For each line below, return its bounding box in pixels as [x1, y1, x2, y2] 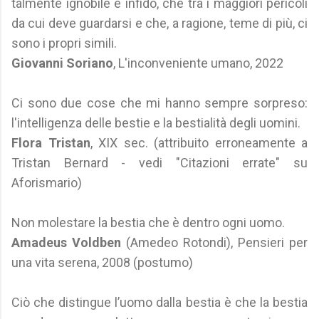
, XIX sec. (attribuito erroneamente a [90, 135, 308, 150]
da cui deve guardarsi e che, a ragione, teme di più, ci [11, 16, 308, 31]
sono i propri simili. [11, 36, 117, 51]
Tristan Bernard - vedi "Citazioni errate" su [11, 155, 308, 170]
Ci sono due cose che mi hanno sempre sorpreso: [11, 95, 308, 110]
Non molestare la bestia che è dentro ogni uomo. [11, 215, 285, 230]
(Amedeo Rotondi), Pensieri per [121, 235, 308, 250]
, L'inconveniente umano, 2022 [113, 56, 283, 70]
